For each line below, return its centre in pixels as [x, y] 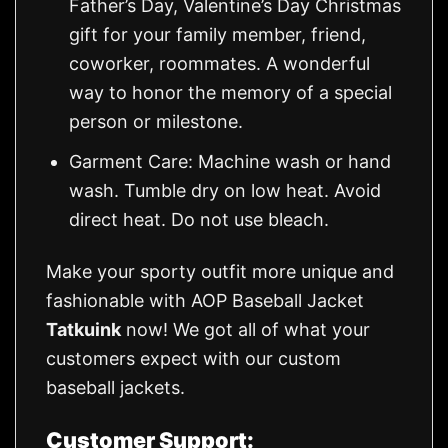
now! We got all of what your [245, 330]
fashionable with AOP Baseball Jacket [205, 301]
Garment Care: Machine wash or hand [230, 161]
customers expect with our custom [193, 359]
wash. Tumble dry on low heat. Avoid [225, 190]
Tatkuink [83, 330]
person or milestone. [156, 122]
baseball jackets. [115, 388]
